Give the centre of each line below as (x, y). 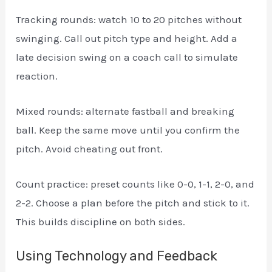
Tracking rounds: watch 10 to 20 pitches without (129, 19)
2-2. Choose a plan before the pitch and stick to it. (133, 203)
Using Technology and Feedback (117, 256)
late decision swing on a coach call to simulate (127, 57)
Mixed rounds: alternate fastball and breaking (125, 111)
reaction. (37, 76)
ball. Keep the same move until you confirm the (128, 130)
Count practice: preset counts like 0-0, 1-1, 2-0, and (135, 184)
